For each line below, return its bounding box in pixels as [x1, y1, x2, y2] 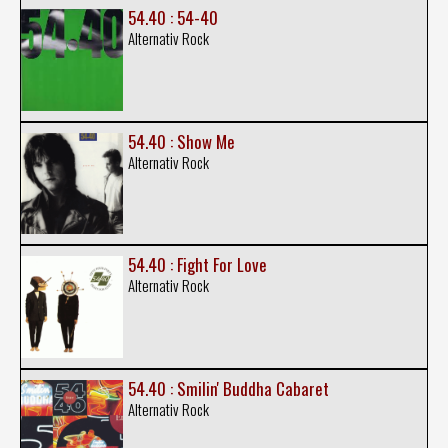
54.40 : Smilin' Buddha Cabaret [127, 375, 329, 401]
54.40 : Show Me [127, 128, 235, 154]
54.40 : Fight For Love [127, 252, 267, 278]
